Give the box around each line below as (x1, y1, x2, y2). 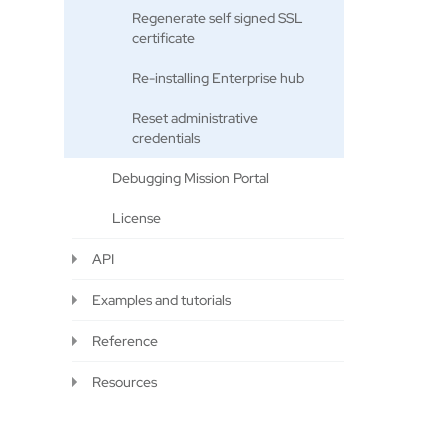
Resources (92, 373, 157, 391)
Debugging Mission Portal (112, 169, 269, 187)
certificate (132, 29, 195, 47)
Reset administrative (132, 109, 258, 127)
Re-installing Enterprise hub (132, 69, 304, 87)
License (112, 209, 161, 227)
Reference (92, 332, 158, 350)
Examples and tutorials (92, 291, 231, 309)
